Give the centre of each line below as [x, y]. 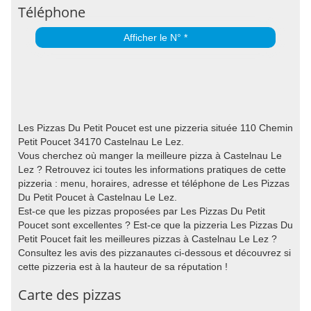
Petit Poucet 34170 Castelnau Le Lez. [101, 141]
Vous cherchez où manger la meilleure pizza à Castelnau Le [150, 155]
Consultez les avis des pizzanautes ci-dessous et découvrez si [154, 252]
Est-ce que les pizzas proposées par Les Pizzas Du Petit [142, 211]
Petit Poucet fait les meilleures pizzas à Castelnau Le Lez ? [148, 238]
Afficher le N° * [155, 37]
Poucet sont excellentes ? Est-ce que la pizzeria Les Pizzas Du [155, 225]
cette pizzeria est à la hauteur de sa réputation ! [123, 266]
